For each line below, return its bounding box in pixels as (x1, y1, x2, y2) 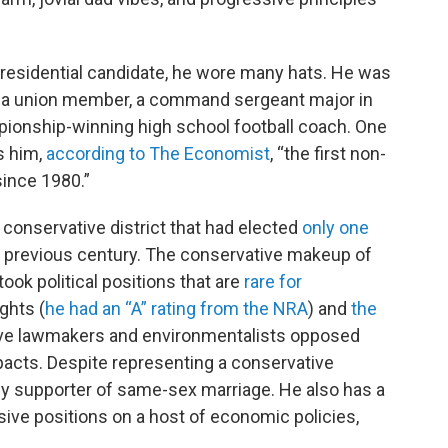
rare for (244, 271, 302, 292)
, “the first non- (270, 143, 386, 164)
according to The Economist (46, 143, 270, 164)
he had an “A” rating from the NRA (45, 298, 308, 319)
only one (302, 217, 369, 238)
